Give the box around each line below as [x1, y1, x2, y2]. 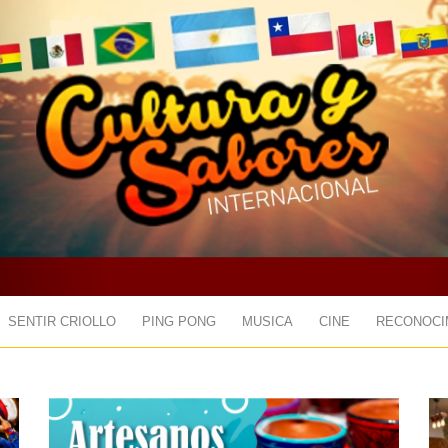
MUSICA [242, 314, 293, 330]
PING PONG [142, 314, 216, 330]
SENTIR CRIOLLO [8, 314, 116, 330]
